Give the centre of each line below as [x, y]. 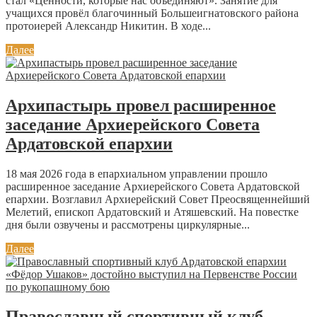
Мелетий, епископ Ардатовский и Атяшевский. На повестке [152, 212]
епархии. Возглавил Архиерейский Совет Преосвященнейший [158, 199]
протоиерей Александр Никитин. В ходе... [108, 25]
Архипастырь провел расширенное [141, 105]
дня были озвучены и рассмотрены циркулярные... [128, 224]
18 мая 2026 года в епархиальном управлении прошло [137, 173]
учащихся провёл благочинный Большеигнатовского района [152, 13]
